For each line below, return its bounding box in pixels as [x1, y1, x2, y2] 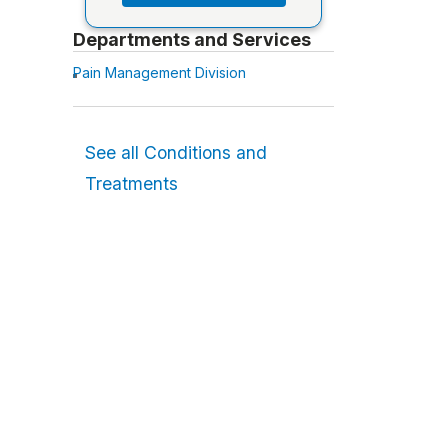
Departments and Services [73, 28, 311, 50]
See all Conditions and [85, 141, 267, 163]
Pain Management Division [73, 63, 246, 81]
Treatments [85, 172, 178, 194]
